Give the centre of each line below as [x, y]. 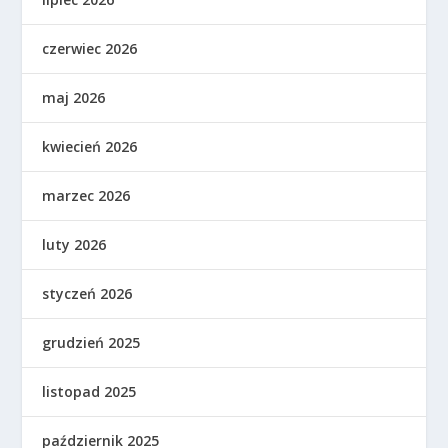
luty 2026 [74, 244]
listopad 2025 [89, 391]
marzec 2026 [86, 195]
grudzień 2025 [91, 342]
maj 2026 [74, 97]
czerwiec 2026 [90, 48]
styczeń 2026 [87, 293]
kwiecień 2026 [90, 146]
